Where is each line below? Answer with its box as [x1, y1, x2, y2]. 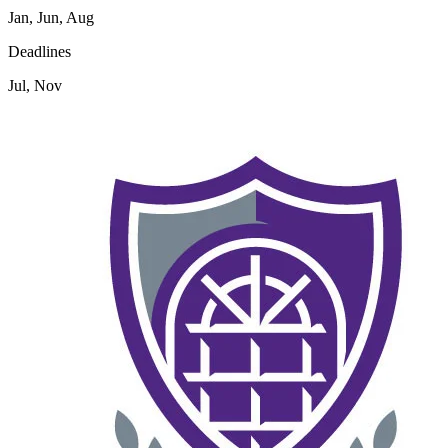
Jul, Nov [8, 76, 62, 94]
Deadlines [8, 42, 71, 60]
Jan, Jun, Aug [8, 8, 94, 26]
